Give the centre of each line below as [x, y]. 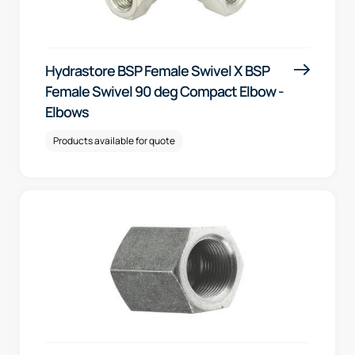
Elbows [67, 111]
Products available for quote [114, 140]
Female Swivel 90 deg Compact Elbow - [164, 91]
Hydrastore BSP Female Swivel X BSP [157, 70]
